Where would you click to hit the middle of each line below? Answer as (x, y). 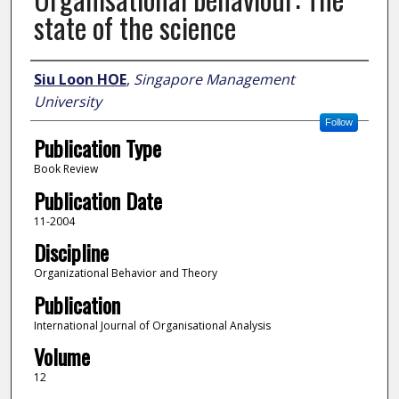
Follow (338, 122)
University (67, 102)
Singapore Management (214, 80)
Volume (61, 356)
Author (56, 78)
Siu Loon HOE (80, 80)
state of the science (134, 28)
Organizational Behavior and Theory (125, 273)
